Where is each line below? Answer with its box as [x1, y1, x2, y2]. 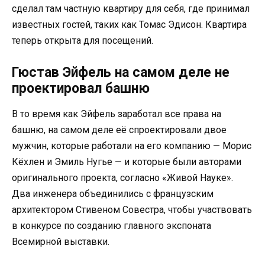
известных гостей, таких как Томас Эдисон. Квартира [12, 19, 247, 31]
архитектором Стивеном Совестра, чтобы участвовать [12, 204, 252, 216]
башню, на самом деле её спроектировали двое [12, 124, 227, 136]
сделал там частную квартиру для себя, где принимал [12, 3, 250, 15]
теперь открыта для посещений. [12, 35, 153, 47]
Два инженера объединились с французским [12, 188, 214, 200]
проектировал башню [12, 80, 150, 97]
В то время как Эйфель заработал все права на [12, 108, 221, 120]
